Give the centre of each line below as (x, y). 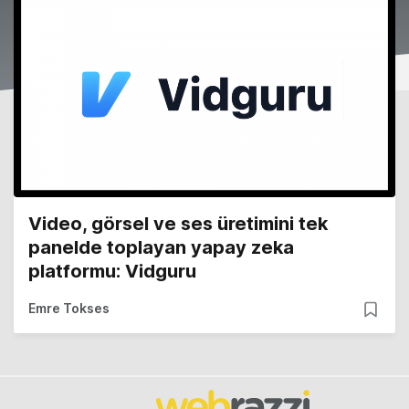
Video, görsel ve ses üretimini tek (178, 224)
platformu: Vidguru (112, 272)
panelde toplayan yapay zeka (161, 248)
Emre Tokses (69, 309)
